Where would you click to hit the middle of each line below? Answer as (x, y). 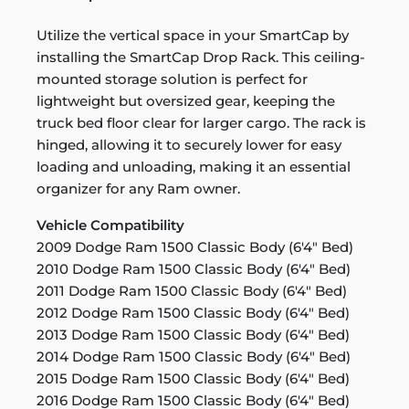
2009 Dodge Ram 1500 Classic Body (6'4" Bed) (195, 246)
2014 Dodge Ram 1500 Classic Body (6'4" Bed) (194, 356)
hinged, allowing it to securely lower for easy (189, 144)
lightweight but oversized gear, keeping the (186, 100)
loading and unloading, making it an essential (194, 166)
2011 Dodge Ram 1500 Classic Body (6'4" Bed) (192, 290)
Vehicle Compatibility (110, 225)
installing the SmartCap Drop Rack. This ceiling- (201, 57)
